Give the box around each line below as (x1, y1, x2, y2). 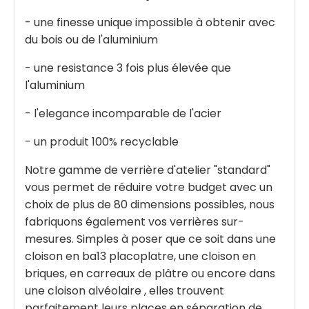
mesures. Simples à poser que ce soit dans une (25, 230, 276, 247)
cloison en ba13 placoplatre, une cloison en (25, 248, 256, 264)
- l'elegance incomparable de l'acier (25, 105, 221, 121)
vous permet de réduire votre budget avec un (25, 179, 272, 195)
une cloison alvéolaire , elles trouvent (25, 282, 224, 299)
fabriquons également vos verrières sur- (25, 213, 244, 230)
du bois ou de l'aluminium (25, 31, 158, 48)
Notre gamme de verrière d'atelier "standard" (25, 161, 270, 178)
